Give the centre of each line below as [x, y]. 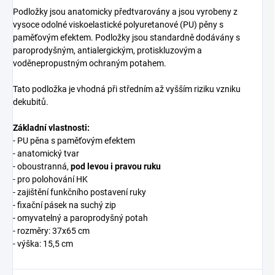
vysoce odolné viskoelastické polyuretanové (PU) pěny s [118, 25]
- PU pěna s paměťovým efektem [74, 141]
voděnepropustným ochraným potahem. [90, 64]
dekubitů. [31, 102]
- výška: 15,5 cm [43, 244]
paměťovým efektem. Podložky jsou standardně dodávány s [126, 38]
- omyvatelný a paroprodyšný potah [80, 218]
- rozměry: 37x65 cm [51, 231]
